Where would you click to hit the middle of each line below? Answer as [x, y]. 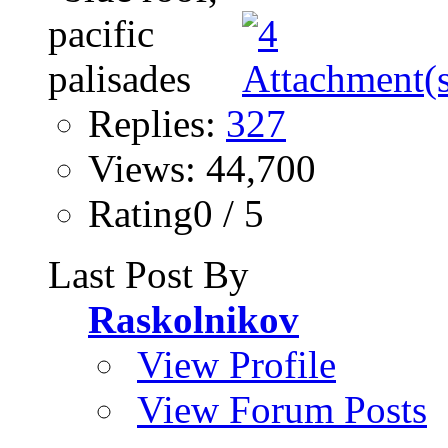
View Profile [236, 365]
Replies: [157, 124]
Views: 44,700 [202, 169]
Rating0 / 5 [176, 214]
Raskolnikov [193, 320]
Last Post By [148, 275]
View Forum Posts [282, 410]
